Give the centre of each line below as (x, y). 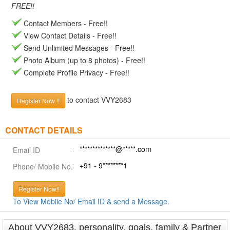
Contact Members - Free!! (65, 23)
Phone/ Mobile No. (43, 166)
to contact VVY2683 (98, 99)
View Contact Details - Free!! (69, 35)
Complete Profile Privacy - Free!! (75, 72)
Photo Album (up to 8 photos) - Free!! (83, 60)
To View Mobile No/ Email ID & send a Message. (91, 201)
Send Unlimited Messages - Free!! (78, 48)
